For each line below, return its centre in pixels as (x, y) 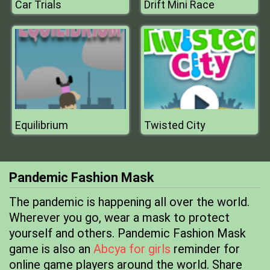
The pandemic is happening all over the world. (129, 202)
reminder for (205, 249)
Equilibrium (42, 125)
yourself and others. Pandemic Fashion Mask (127, 233)
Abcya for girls (132, 249)
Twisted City (175, 125)
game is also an (51, 249)
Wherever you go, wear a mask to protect (119, 218)
